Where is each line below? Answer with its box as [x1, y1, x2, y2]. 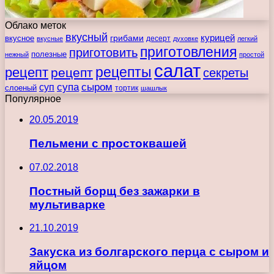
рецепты [95, 64, 152, 81]
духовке [173, 35, 198, 43]
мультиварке [29, 198, 105, 211]
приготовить [69, 46, 138, 60]
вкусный [65, 31, 108, 44]
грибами [110, 34, 144, 43]
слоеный [5, 84, 37, 93]
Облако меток [5, 20, 66, 31]
